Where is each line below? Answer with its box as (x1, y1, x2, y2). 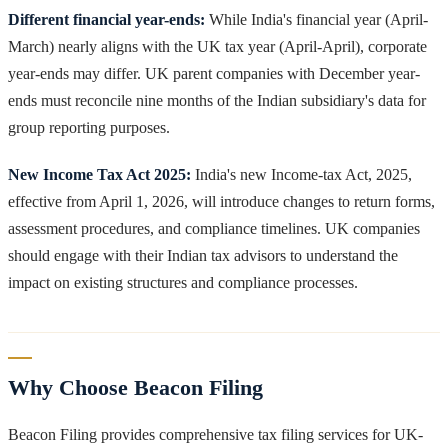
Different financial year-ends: (8, 10, 205, 28)
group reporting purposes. (8, 118, 170, 136)
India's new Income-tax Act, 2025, (191, 165, 412, 183)
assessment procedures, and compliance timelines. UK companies (8, 219, 420, 237)
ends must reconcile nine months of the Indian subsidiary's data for (8, 91, 426, 109)
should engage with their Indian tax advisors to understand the (8, 246, 398, 264)
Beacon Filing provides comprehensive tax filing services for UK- (8, 425, 423, 443)
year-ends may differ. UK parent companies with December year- (8, 64, 420, 82)
